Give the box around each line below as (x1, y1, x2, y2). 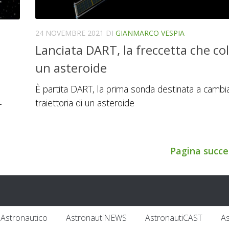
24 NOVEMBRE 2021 (35, 28, 104, 38)
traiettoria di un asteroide (35, 97, 134, 109)
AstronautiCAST (145, 212, 202, 224)
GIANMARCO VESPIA (116, 28, 185, 38)
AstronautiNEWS (66, 212, 127, 224)
